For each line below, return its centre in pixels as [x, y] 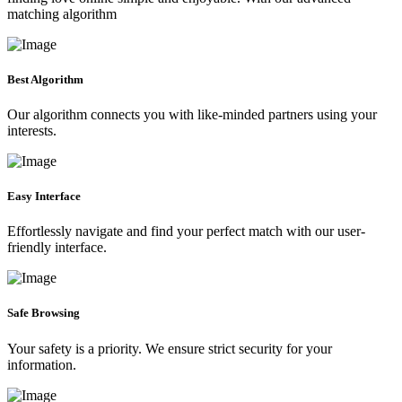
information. [42, 364]
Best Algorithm [45, 79]
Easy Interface [44, 197]
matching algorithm [62, 13]
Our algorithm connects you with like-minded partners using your [192, 114]
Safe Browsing [44, 313]
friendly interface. [57, 248]
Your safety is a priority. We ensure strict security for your [170, 348]
